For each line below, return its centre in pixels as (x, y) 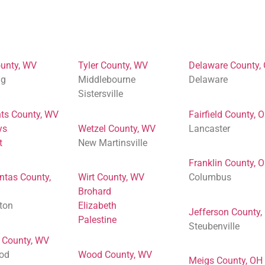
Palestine (97, 220)
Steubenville (214, 226)
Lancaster (209, 128)
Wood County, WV (115, 254)
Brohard (94, 192)
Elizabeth (97, 206)
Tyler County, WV (113, 66)
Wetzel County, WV (117, 128)
